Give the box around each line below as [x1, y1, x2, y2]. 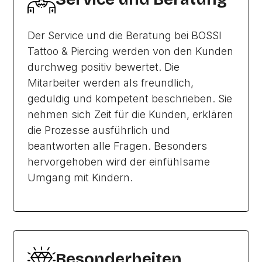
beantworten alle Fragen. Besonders [27, 140, 208, 152]
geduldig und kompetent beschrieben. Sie [27, 92, 233, 105]
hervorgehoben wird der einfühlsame [27, 156, 211, 168]
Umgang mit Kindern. [27, 171, 133, 184]
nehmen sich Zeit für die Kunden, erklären [27, 108, 234, 120]
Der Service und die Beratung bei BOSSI [27, 29, 222, 42]
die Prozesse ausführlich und [27, 124, 171, 136]
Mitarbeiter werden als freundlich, [27, 77, 194, 89]
